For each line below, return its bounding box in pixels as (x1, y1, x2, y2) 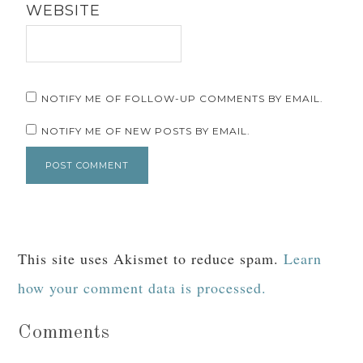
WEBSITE (26, 2, 101, 20)
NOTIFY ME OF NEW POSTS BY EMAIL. (41, 125, 251, 138)
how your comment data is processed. (18, 278, 267, 298)
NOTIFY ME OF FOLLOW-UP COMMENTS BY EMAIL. (41, 92, 324, 105)
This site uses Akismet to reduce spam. (18, 249, 284, 269)
